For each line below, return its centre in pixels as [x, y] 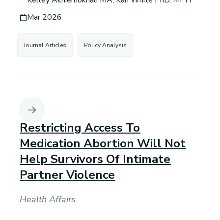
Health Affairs [48, 200]
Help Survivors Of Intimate [95, 159]
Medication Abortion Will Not [103, 144]
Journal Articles [45, 45]
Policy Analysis [106, 45]
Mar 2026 [45, 17]
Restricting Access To [80, 128]
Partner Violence [68, 175]
